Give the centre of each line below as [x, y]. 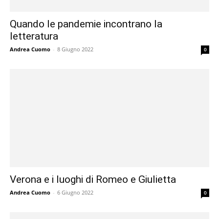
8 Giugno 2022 [75, 49]
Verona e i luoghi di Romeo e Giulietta [93, 180]
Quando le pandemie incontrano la [86, 24]
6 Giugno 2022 [75, 193]
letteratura [34, 36]
